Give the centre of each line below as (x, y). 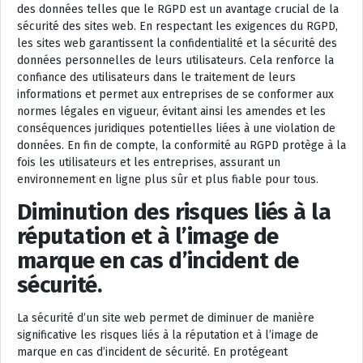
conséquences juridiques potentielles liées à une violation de (176, 129)
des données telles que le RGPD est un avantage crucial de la (178, 10)
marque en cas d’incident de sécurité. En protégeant (152, 352)
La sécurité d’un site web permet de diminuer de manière (166, 318)
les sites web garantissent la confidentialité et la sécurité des (177, 44)
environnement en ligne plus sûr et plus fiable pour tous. (168, 180)
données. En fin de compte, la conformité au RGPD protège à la (181, 146)
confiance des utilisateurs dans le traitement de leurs (156, 78)
